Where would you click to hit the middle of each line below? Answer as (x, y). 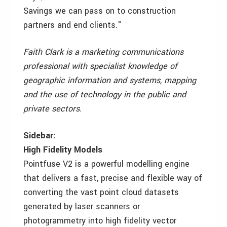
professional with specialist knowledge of (100, 66)
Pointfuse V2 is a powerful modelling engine (106, 164)
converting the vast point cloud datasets (101, 192)
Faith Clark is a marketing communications (103, 52)
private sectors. (52, 109)
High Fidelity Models (63, 150)
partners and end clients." (72, 25)
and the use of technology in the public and (105, 94)
